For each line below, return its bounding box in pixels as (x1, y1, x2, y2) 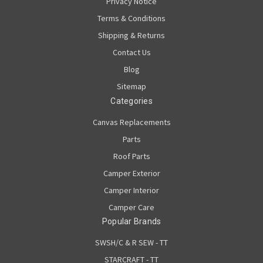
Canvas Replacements (92, 116, 171, 127)
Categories (110, 96, 153, 106)
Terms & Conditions (97, 12, 166, 23)
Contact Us (112, 46, 151, 58)
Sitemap (117, 80, 146, 92)
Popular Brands (102, 217, 161, 227)
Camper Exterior (103, 167, 160, 178)
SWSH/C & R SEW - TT (95, 237, 168, 248)
